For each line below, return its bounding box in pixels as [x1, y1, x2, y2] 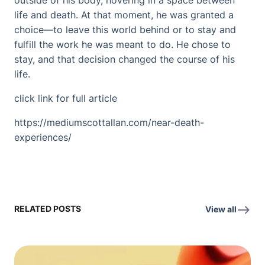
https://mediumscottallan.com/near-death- [14, 117, 204, 128]
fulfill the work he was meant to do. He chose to [14, 38, 231, 50]
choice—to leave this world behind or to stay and [14, 24, 236, 35]
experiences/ [14, 131, 72, 143]
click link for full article [14, 92, 117, 104]
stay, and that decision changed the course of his [14, 53, 235, 65]
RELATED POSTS [14, 203, 81, 214]
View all [205, 204, 237, 214]
